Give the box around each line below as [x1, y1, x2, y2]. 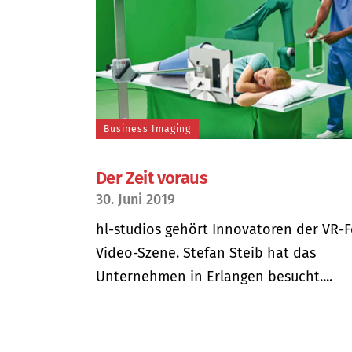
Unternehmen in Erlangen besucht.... [96, 267, 332, 285]
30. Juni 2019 [96, 190, 175, 208]
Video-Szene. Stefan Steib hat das [96, 244, 316, 262]
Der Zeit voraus [96, 167, 207, 189]
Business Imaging [104, 123, 191, 134]
